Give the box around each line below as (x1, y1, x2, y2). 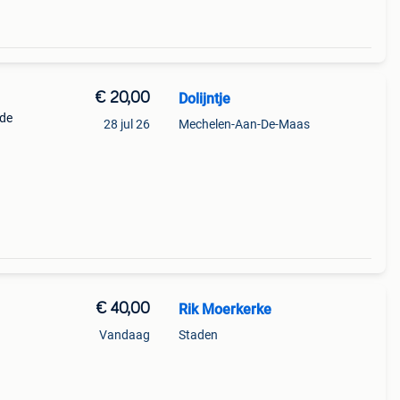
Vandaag (98, 328, 150, 342)
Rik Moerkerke (178, 301, 271, 318)
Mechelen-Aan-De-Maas (178, 117, 310, 131)
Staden (178, 328, 218, 342)
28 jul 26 (103, 117, 150, 131)
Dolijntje (178, 90, 230, 107)
